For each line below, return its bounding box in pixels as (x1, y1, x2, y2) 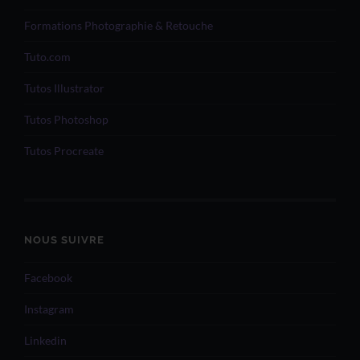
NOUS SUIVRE (24, 233, 104, 246)
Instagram (24, 302, 74, 316)
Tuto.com (24, 50, 71, 63)
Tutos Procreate (24, 144, 104, 157)
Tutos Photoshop (24, 112, 108, 126)
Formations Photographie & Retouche (24, 18, 213, 32)
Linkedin (24, 333, 67, 347)
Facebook (24, 271, 72, 284)
